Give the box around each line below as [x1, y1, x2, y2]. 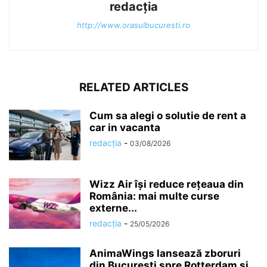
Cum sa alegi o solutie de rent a [89, 109, 246, 122]
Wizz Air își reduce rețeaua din [89, 178, 244, 190]
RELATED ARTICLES [79, 80, 188, 94]
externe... [89, 201, 137, 214]
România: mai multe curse [89, 190, 219, 202]
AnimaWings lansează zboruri [89, 247, 241, 259]
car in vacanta [89, 121, 160, 133]
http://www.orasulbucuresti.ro [77, 20, 190, 30]
